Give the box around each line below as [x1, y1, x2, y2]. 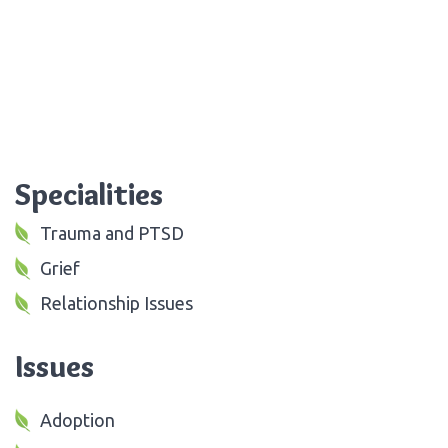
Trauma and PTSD [40, 222, 184, 243]
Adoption [40, 409, 115, 430]
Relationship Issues [40, 292, 193, 313]
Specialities [15, 175, 163, 213]
